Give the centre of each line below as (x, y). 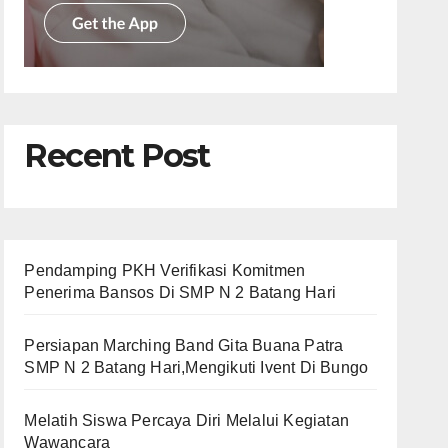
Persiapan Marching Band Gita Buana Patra (184, 346)
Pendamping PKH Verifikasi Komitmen (165, 271)
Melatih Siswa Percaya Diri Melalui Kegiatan (186, 421)
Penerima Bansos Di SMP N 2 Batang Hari (180, 293)
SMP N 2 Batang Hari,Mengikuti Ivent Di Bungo (196, 368)
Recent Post (117, 155)
